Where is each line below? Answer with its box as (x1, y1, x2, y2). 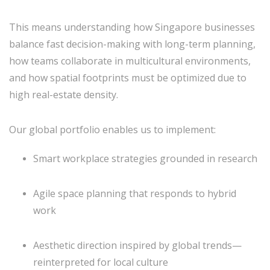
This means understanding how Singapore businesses (9, 20, 255, 34)
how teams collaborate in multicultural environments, (9, 54, 251, 67)
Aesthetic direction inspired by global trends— (33, 239, 242, 252)
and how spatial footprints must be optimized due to (9, 71, 246, 84)
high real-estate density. (9, 88, 118, 101)
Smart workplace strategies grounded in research (33, 152, 257, 165)
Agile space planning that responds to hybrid (33, 187, 236, 200)
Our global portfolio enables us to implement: (9, 123, 216, 136)
